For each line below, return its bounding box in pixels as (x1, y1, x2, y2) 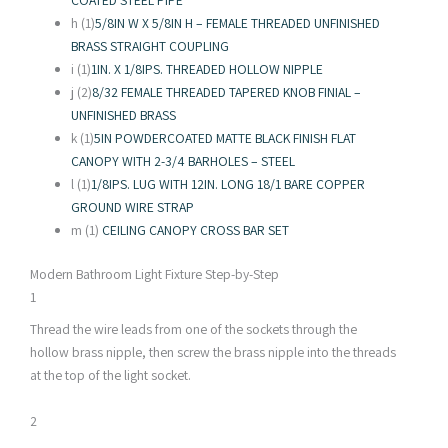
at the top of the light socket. (30, 366, 191, 385)
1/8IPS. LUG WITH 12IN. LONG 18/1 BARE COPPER (91, 175, 366, 194)
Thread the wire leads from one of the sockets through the (30, 320, 357, 339)
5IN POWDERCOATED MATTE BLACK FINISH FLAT (94, 129, 357, 148)
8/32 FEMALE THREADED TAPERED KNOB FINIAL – (92, 83, 362, 102)
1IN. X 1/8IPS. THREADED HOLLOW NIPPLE (91, 60, 324, 79)
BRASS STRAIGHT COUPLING (71, 37, 230, 56)
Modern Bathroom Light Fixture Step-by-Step (30, 264, 279, 283)
